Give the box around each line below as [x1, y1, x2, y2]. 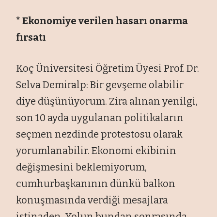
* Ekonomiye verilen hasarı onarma [16, 15, 188, 27]
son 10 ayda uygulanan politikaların [16, 111, 184, 124]
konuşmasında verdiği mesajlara [16, 194, 169, 206]
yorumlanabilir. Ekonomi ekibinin [16, 144, 177, 156]
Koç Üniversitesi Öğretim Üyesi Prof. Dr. [16, 62, 200, 74]
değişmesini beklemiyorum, [16, 161, 147, 173]
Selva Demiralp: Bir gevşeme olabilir [16, 78, 184, 91]
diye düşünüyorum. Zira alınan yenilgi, [16, 95, 198, 107]
